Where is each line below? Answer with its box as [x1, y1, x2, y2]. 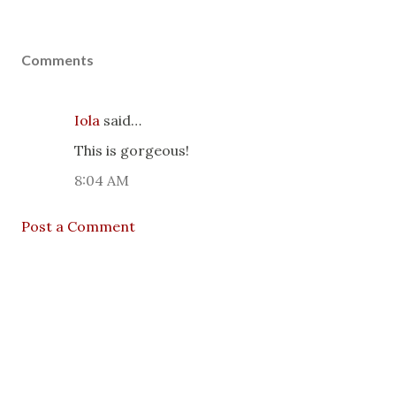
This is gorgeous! [74, 141, 189, 159]
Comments [21, 51, 94, 68]
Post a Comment [21, 217, 135, 235]
